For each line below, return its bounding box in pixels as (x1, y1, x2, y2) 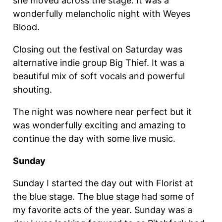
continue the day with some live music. (12, 133, 178, 144)
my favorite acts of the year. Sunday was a (12, 204, 192, 215)
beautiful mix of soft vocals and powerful (12, 70, 185, 81)
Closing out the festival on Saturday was (12, 44, 182, 55)
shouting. (12, 84, 55, 95)
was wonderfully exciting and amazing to (12, 119, 186, 130)
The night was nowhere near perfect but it (12, 106, 192, 117)
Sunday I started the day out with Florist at (12, 177, 193, 188)
